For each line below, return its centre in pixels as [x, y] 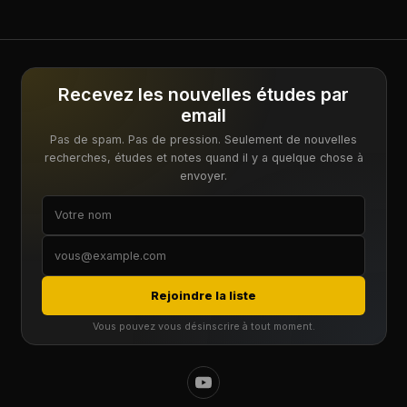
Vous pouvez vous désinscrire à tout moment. [203, 327]
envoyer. [203, 175]
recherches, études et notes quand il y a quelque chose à [203, 157]
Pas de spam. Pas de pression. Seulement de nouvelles [203, 139]
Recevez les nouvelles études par [203, 95]
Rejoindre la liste [203, 295]
